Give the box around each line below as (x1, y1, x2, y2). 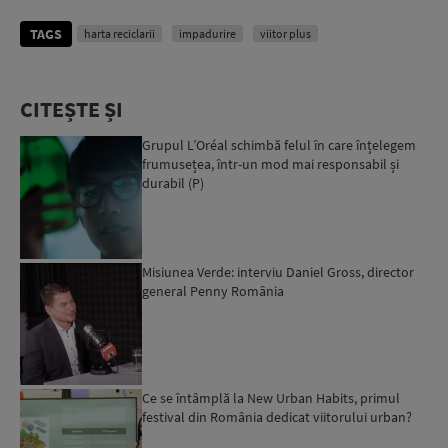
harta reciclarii (84, 26, 155, 42)
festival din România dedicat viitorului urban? (142, 408, 413, 427)
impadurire (179, 26, 236, 42)
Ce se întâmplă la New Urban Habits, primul (142, 389, 401, 408)
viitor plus (260, 26, 311, 42)
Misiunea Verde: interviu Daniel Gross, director (142, 262, 415, 281)
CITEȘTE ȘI (20, 95, 123, 124)
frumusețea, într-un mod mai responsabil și (142, 155, 400, 174)
